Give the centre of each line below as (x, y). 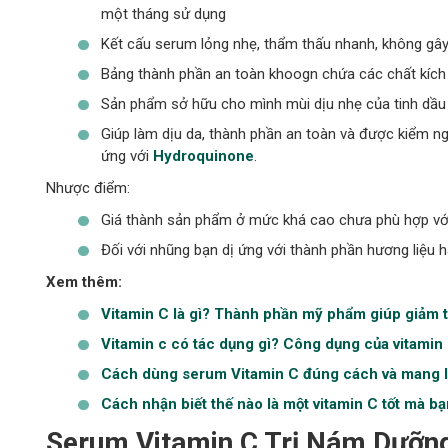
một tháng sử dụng (163, 13)
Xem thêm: (83, 281)
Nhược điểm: (87, 187)
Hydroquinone (203, 155)
